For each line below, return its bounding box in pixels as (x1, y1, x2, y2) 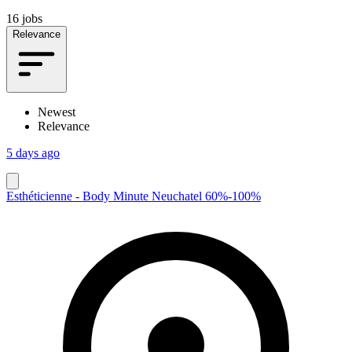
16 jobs (6, 11, 42, 25)
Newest (38, 104, 75, 119)
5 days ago (6, 145, 60, 159)
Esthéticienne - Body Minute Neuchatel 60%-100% (6, 189, 261, 203)
